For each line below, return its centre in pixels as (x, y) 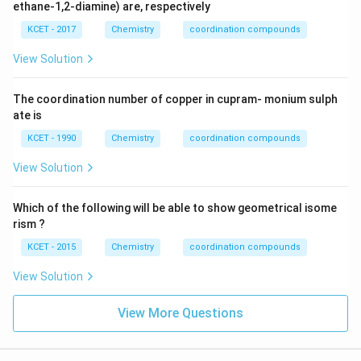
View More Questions (180, 313)
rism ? (29, 224)
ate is (27, 115)
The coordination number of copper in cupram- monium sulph (175, 99)
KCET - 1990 (52, 138)
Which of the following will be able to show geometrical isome (175, 208)
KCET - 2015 (52, 247)
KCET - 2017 (52, 29)
